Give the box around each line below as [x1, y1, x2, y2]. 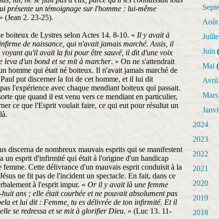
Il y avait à [137, 31, 170, 39]
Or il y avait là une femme [88, 180, 168, 189]
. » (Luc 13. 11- [124, 207, 172, 215]
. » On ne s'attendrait [111, 57, 175, 66]
